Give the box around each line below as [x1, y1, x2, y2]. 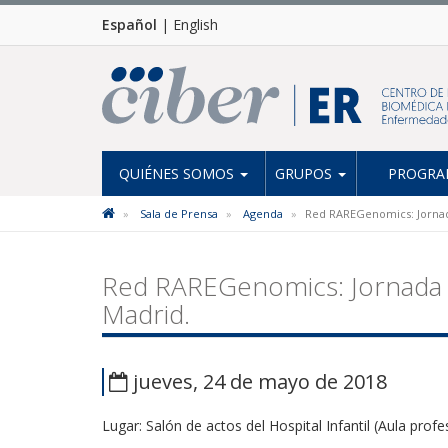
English [173, 15, 218, 34]
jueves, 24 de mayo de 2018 [128, 368, 387, 395]
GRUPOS [275, 163, 336, 183]
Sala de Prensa [140, 206, 218, 221]
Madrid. [102, 296, 190, 332]
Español [102, 15, 157, 34]
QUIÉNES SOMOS [118, 163, 238, 183]
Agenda [243, 206, 283, 221]
